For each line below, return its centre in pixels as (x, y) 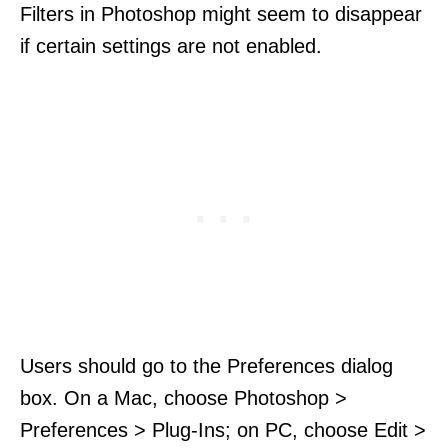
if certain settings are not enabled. (171, 45)
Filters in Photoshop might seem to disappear (221, 13)
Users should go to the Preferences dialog (206, 365)
